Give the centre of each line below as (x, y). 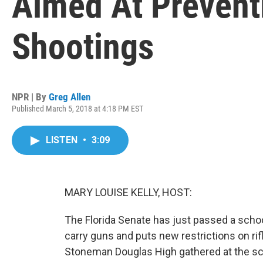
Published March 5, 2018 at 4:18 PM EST (77, 109)
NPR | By (30, 97)
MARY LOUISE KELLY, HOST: (128, 192)
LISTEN (63, 140)
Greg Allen (70, 97)
